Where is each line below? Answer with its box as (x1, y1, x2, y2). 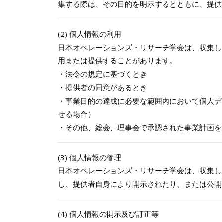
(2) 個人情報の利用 (58, 29, 121, 39)
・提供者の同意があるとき (58, 82, 147, 93)
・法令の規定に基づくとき (58, 69, 147, 79)
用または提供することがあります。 (58, 55, 177, 66)
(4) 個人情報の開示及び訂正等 (58, 209, 159, 219)
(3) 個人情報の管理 (58, 152, 121, 163)
